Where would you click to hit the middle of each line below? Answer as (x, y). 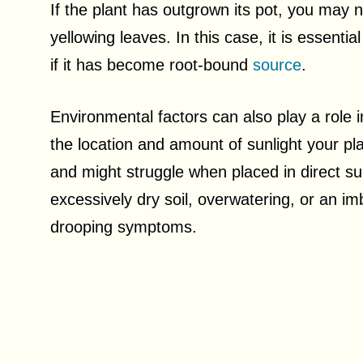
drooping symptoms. (124, 227)
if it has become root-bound (152, 65)
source (277, 65)
